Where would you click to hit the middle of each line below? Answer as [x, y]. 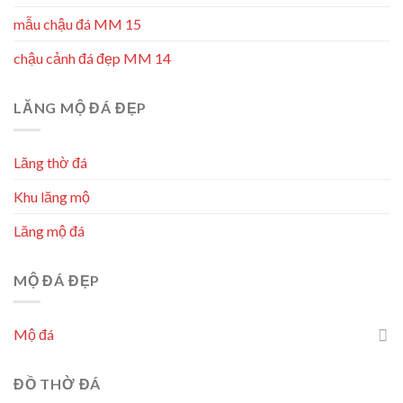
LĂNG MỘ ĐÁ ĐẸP [81, 107]
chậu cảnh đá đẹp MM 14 [92, 58]
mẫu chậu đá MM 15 [77, 23]
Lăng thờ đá [50, 162]
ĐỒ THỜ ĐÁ [58, 384]
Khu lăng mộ [52, 196]
